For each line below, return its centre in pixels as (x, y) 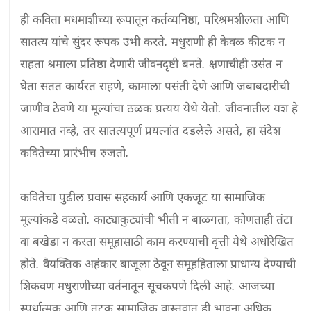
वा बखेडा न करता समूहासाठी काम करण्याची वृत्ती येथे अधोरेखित (157, 242)
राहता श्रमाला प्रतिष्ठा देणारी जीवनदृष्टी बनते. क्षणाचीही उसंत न (151, 64)
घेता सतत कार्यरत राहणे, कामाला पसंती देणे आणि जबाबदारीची (155, 86)
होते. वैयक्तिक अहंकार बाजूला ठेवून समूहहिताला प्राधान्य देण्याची (158, 264)
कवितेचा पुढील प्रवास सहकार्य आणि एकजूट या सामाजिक (143, 197)
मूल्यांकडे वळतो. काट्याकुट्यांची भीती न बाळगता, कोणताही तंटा (157, 219)
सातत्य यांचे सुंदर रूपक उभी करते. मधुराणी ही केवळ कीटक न (153, 42)
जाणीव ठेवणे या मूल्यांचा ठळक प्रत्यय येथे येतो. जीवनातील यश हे (159, 108)
